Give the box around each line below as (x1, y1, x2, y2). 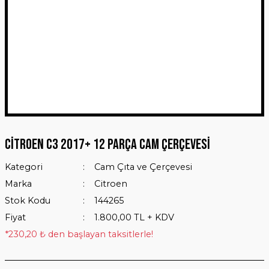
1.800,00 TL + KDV (94, 212, 174, 223)
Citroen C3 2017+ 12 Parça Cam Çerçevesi (5, 136, 210, 153)
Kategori (5, 162, 43, 172)
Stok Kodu (5, 195, 50, 206)
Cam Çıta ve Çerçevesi (94, 162, 192, 172)
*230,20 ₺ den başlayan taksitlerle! (5, 229, 153, 240)
